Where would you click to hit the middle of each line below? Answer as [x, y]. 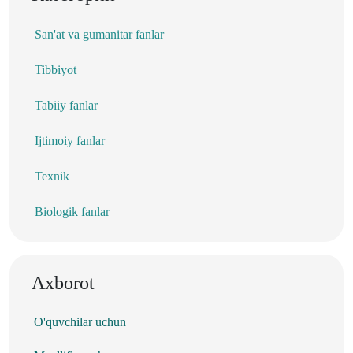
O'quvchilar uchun [80, 321]
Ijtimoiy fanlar [70, 140]
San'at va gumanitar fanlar [99, 34]
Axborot [63, 282]
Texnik [52, 176]
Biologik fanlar [72, 211]
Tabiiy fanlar [66, 105]
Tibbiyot [56, 69]
